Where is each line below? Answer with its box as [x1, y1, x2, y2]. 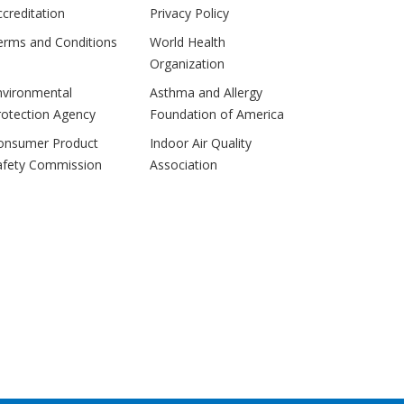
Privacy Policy [150, 4, 229, 22]
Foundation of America [150, 105, 284, 123]
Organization [150, 54, 225, 72]
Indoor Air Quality [150, 133, 252, 151]
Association [150, 155, 217, 173]
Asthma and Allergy [150, 83, 262, 101]
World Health [150, 32, 225, 50]
